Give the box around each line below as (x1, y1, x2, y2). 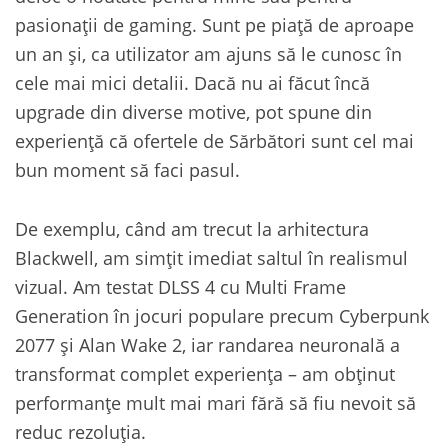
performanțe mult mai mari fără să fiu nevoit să (15, 389, 416, 415)
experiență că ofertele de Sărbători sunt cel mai (15, 127, 414, 153)
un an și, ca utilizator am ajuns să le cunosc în (15, 40, 402, 66)
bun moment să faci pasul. (15, 156, 240, 182)
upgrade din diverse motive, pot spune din (15, 98, 372, 124)
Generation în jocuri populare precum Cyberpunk (15, 302, 429, 328)
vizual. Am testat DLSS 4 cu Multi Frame (15, 273, 346, 299)
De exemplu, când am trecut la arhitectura (15, 215, 369, 241)
